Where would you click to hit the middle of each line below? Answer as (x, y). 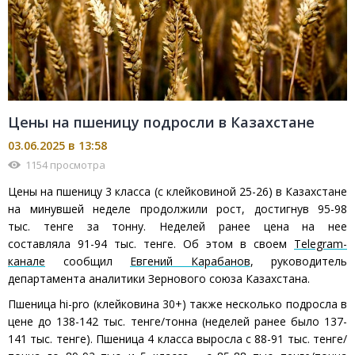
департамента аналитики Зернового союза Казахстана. (159, 279)
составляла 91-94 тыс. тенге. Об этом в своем (151, 244)
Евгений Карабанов (190, 261)
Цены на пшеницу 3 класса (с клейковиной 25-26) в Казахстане (177, 192)
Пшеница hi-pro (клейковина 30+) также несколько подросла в (177, 304)
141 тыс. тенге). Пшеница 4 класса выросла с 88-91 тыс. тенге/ (177, 339)
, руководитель (298, 261)
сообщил (88, 261)
